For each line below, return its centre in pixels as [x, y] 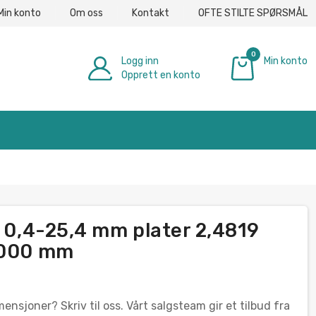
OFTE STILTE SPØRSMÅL [253, 13]
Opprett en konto [161, 75]
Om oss [86, 13]
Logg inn [140, 61]
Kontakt [151, 13]
